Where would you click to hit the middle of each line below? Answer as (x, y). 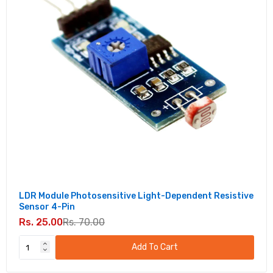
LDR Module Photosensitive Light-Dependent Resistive (136, 196)
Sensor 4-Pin (47, 207)
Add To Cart (155, 247)
